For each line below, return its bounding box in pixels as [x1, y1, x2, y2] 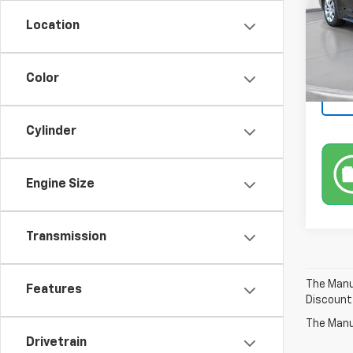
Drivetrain [26, 336, 87, 349]
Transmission [26, 231, 106, 243]
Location [26, 20, 80, 32]
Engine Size [26, 178, 95, 191]
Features [26, 284, 82, 296]
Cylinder [26, 125, 76, 138]
